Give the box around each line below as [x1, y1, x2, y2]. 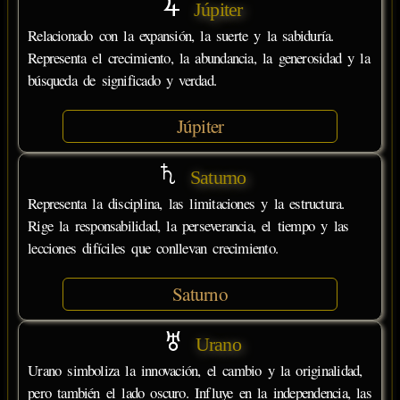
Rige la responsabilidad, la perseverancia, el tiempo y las [28, 214, 349, 236]
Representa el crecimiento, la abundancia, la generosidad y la [28, 47, 370, 69]
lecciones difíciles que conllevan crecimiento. [28, 237, 279, 258]
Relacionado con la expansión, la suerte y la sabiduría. [28, 25, 334, 46]
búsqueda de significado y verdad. [28, 70, 217, 91]
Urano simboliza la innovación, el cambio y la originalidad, [28, 360, 362, 381]
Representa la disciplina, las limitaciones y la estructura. [28, 192, 345, 213]
